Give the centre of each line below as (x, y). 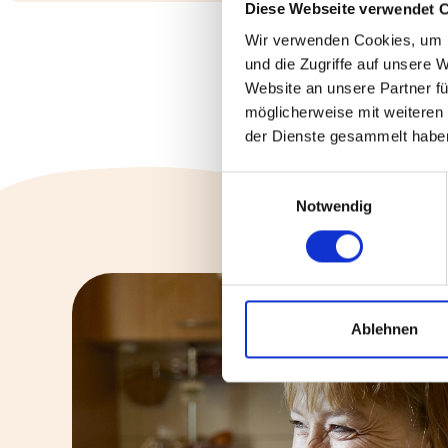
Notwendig (334, 206)
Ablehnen (384, 329)
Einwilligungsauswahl (291, 183)
